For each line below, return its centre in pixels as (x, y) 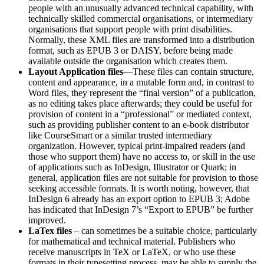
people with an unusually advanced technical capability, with (141, 8)
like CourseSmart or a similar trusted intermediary (120, 135)
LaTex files (50, 230)
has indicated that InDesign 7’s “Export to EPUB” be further (141, 209)
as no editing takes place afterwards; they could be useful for (140, 103)
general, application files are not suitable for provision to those (143, 177)
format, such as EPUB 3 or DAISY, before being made (131, 50)
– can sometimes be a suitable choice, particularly (164, 230)
